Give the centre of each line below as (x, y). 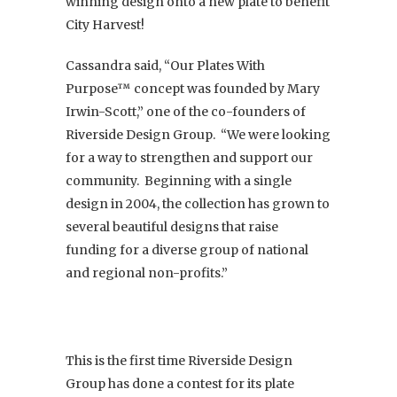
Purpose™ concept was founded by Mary (193, 88)
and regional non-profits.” (147, 272)
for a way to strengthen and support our (189, 157)
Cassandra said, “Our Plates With (165, 65)
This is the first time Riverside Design (179, 360)
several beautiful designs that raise (172, 226)
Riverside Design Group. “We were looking (198, 134)
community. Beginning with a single (179, 180)
